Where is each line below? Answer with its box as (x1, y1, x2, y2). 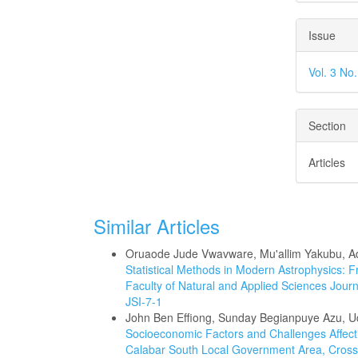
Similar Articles (93, 212, 220, 240)
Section (308, 117, 347, 133)
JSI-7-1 (125, 293, 162, 309)
